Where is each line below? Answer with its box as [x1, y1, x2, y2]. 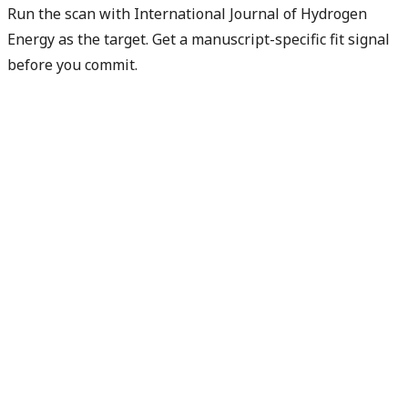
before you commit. [7, 54, 138, 75]
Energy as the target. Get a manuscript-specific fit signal [7, 28, 390, 49]
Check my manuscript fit [7, 79, 172, 100]
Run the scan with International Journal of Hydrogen [7, 3, 367, 24]
